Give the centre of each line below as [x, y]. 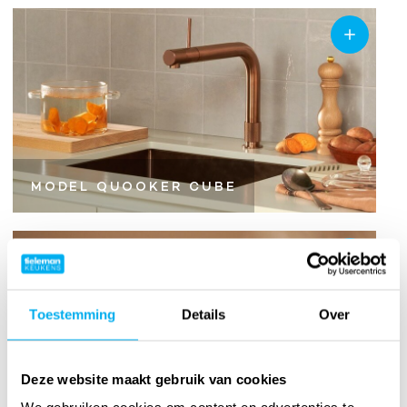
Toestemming [73, 314]
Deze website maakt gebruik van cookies [154, 378]
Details [203, 314]
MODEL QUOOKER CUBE [134, 187]
